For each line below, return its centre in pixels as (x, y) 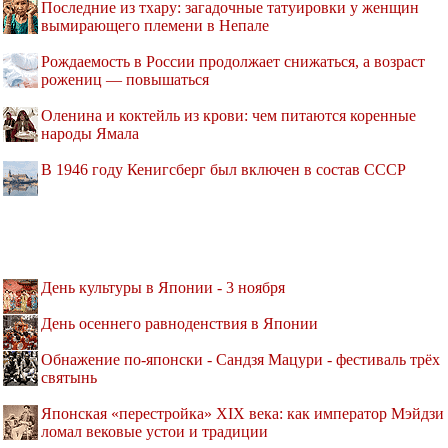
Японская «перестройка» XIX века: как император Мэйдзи (242, 414)
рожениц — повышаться (125, 80)
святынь (69, 378)
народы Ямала (90, 134)
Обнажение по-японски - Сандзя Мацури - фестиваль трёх (240, 360)
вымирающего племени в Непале (155, 26)
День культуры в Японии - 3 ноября (163, 288)
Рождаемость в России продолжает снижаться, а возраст (233, 62)
